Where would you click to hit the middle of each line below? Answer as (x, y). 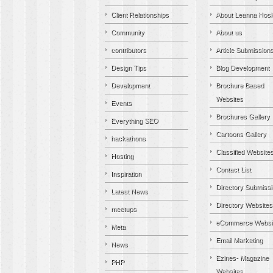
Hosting (122, 156)
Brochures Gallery (243, 116)
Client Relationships (140, 15)
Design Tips (129, 68)
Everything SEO (135, 121)
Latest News (129, 191)
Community (128, 32)
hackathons (128, 138)
